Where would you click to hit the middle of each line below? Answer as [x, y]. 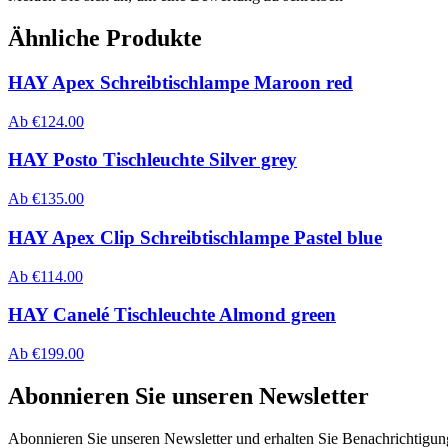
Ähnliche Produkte [105, 38]
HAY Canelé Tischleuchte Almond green [172, 315]
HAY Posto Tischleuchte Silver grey [152, 160]
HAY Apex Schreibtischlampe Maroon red [180, 82]
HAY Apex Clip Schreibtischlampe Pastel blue [195, 237]
